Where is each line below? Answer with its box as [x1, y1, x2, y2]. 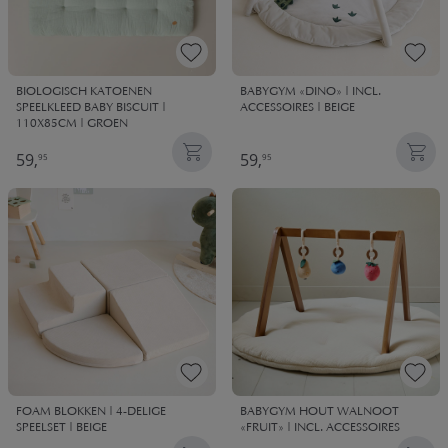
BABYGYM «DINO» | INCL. [240, 86, 381, 99]
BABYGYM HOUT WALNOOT [240, 406, 399, 419]
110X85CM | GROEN [16, 118, 128, 131]
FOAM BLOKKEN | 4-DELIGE [16, 406, 166, 419]
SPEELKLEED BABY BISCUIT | [16, 102, 166, 115]
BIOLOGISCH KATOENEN [16, 86, 152, 99]
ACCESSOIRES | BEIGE [240, 102, 355, 115]
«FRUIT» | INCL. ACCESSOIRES [240, 422, 400, 435]
